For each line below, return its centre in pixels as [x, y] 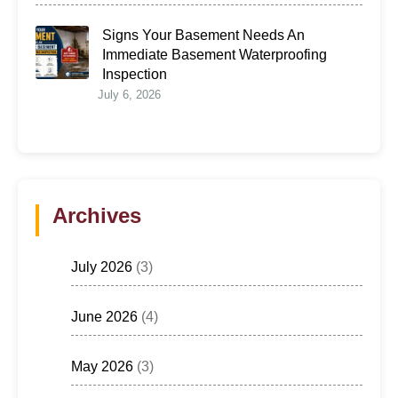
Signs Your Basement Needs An [203, 36]
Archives [97, 216]
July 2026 [102, 267]
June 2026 [104, 317]
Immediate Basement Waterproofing [215, 55]
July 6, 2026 [129, 95]
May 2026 [102, 367]
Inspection [135, 75]
